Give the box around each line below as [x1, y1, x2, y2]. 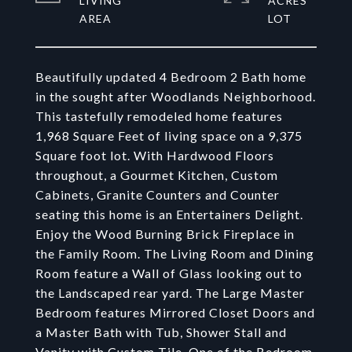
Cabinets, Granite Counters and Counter [35, 187, 280, 202]
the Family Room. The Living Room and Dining [35, 246, 314, 261]
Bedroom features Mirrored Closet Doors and [35, 305, 315, 320]
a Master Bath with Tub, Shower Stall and [35, 324, 287, 339]
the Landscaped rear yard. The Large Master [35, 285, 305, 300]
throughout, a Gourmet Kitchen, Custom [35, 167, 278, 182]
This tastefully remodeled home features [35, 108, 283, 123]
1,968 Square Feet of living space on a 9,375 [35, 128, 302, 143]
